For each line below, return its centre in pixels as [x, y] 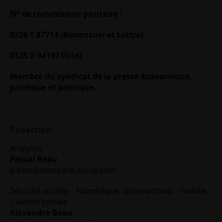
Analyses [26, 148]
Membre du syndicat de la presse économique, [101, 77]
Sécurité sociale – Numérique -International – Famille [108, 191]
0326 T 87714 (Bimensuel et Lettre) [77, 35]
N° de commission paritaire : [66, 14]
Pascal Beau [34, 159]
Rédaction [31, 130]
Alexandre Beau [41, 213]
